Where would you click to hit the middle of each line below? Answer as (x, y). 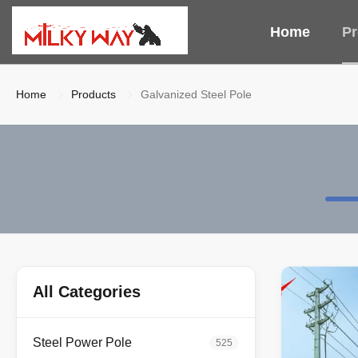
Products (93, 94)
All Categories (87, 292)
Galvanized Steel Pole (196, 94)
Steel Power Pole (82, 342)
